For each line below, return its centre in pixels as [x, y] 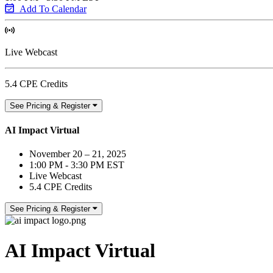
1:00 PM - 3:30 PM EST [77, 165]
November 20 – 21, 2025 [78, 154]
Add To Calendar [53, 9]
